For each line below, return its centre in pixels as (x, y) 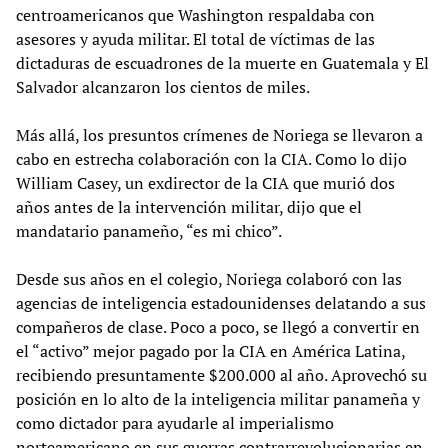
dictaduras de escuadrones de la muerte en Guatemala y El (222, 62)
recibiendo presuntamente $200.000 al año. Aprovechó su (221, 374)
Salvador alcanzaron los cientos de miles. (163, 86)
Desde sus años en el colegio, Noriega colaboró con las (209, 278)
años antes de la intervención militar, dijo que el (189, 206)
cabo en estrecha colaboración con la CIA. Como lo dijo (211, 158)
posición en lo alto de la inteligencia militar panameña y (218, 398)
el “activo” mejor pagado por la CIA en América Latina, (210, 350)
